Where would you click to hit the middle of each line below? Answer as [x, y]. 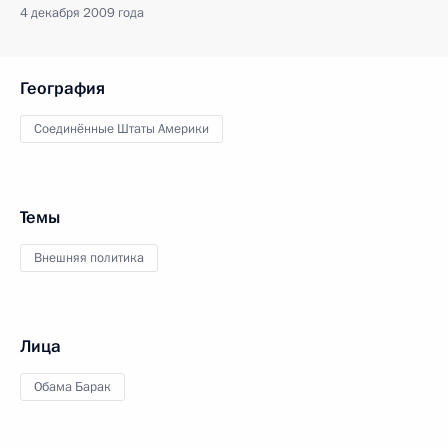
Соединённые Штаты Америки [121, 129]
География [62, 88]
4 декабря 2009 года [82, 13]
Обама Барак [72, 387]
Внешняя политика [89, 258]
